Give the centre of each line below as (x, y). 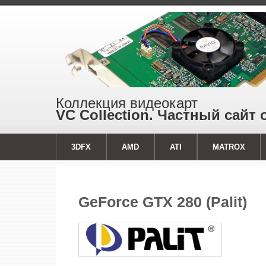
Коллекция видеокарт (127, 103)
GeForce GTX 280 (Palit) (162, 202)
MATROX (229, 147)
